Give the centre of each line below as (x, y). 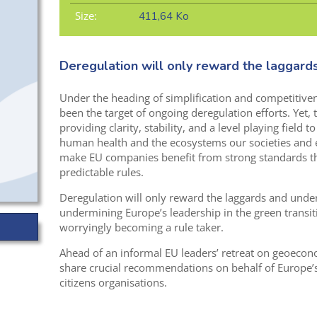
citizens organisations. (113, 282)
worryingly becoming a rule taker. (141, 227)
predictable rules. (101, 172)
